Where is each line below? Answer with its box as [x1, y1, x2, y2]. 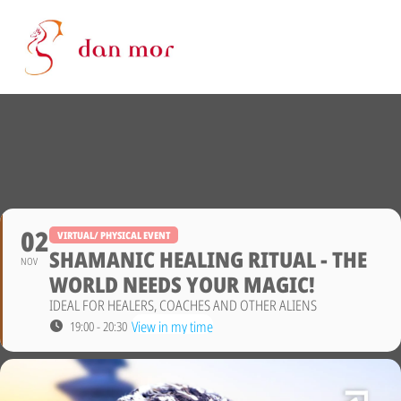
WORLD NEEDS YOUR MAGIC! [49, 269, 315, 300]
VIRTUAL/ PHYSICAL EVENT [57, 228, 170, 243]
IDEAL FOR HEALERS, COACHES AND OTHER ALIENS [49, 295, 317, 316]
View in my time [132, 317, 213, 337]
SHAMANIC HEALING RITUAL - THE [49, 244, 367, 275]
